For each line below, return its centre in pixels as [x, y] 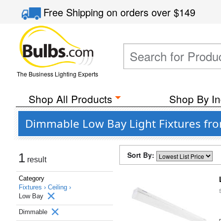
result [36, 160]
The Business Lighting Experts [57, 74]
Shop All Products [70, 99]
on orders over [140, 12]
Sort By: [142, 155]
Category [32, 178]
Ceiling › [59, 187]
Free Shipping [75, 12]
